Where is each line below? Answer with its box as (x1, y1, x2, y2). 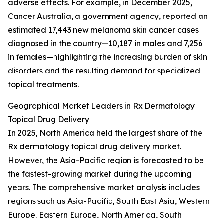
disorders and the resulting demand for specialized (8, 66, 200, 76)
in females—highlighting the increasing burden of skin (8, 52, 207, 62)
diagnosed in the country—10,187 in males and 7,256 (8, 38, 202, 49)
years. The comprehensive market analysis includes (8, 182, 200, 193)
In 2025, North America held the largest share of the (8, 128, 202, 138)
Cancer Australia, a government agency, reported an (8, 11, 208, 21)
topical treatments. (8, 79, 79, 90)
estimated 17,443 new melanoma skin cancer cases (8, 25, 199, 35)
